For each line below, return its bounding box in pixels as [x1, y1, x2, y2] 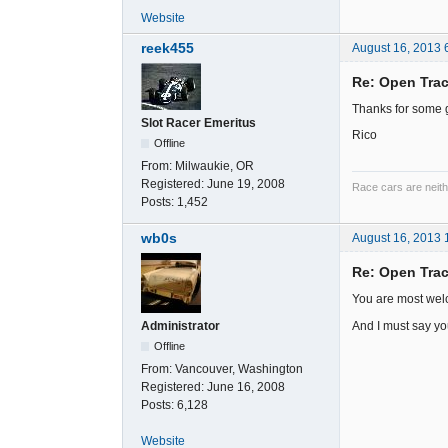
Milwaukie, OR [175, 158, 254, 173]
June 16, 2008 [207, 380, 285, 395]
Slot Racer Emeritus [141, 115, 256, 130]
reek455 [141, 39, 194, 56]
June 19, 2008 [207, 176, 285, 191]
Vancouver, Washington [175, 362, 303, 377]
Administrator [141, 319, 220, 334]
